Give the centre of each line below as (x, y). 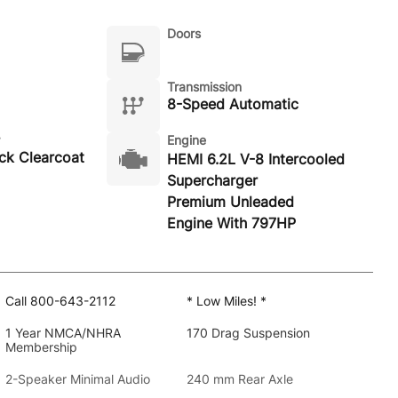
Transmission (204, 87)
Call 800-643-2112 (60, 301)
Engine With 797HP (231, 223)
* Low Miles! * (226, 301)
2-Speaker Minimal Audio (77, 379)
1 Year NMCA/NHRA (63, 333)
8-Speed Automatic (232, 104)
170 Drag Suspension (248, 333)
